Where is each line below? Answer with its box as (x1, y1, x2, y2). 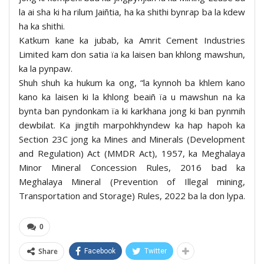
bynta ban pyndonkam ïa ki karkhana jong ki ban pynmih (19, 105, 245, 117)
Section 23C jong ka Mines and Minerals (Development (19, 133, 245, 146)
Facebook (84, 247, 115, 256)
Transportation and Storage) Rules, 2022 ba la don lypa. (19, 190, 245, 202)
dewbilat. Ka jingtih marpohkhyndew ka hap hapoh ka (19, 119, 245, 131)
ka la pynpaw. (19, 62, 72, 75)
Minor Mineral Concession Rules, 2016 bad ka (19, 161, 245, 174)
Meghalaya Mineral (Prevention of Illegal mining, (19, 176, 245, 188)
